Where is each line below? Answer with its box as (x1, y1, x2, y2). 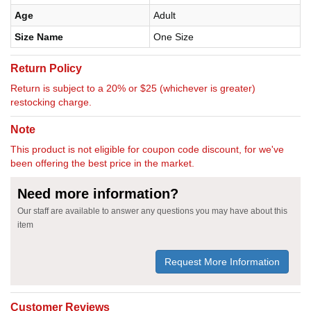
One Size (153, 31, 194, 43)
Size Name (15, 31, 63, 43)
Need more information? (17, 186, 178, 202)
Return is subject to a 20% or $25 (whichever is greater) (10, 83, 255, 94)
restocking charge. (10, 96, 92, 108)
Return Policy (10, 62, 82, 75)
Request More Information (165, 256, 280, 268)
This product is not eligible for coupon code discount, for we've (10, 144, 284, 155)
